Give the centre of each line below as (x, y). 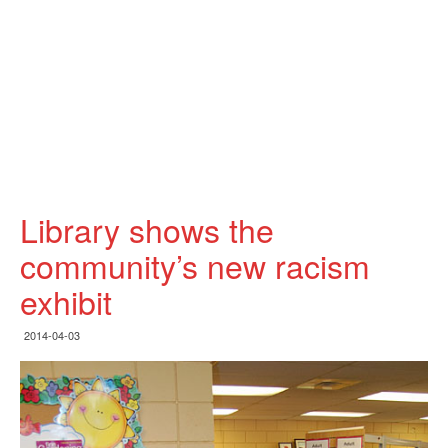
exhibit (66, 301)
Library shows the (147, 229)
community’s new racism (195, 265)
